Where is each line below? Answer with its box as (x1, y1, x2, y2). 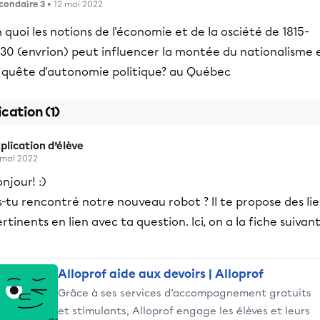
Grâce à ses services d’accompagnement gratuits (58, 286, 311, 299)
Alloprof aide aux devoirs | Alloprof (58, 267, 264, 281)
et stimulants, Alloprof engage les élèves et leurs (58, 304, 310, 317)
